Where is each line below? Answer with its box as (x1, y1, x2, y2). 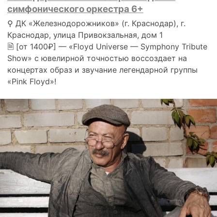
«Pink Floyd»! (7, 77, 56, 87)
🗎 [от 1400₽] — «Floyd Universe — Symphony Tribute (7, 42, 207, 52)
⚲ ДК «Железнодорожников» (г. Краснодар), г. (7, 18, 186, 29)
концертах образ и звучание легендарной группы (7, 65, 198, 75)
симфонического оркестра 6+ (7, 3, 143, 15)
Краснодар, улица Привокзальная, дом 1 (7, 30, 163, 40)
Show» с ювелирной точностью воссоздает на (7, 53, 187, 63)
